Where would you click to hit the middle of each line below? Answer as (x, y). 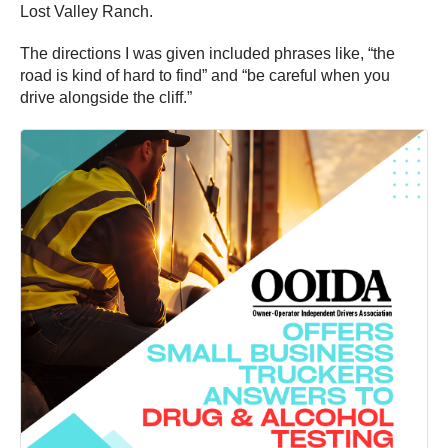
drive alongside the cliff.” (106, 98)
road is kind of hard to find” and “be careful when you (205, 76)
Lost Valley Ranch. (86, 12)
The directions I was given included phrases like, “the (207, 54)
